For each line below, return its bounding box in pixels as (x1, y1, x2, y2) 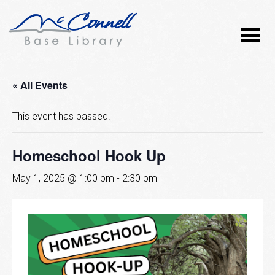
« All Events (12, 78, 68, 93)
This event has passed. (12, 110, 110, 123)
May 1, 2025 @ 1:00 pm (12, 172, 114, 185)
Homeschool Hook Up (12, 145, 166, 166)
